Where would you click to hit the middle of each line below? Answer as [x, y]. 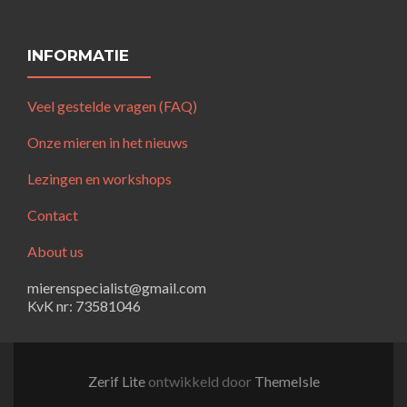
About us [55, 252]
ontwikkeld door [201, 382]
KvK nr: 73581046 [84, 306]
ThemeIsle [287, 382]
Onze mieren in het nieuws [108, 143]
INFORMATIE [78, 56]
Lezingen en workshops [99, 179]
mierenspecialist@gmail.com [117, 288]
